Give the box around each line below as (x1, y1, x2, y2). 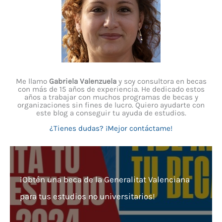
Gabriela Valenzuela (49, 77, 116, 86)
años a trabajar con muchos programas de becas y (24, 93, 198, 102)
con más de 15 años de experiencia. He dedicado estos (17, 85, 205, 94)
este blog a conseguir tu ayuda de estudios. (36, 109, 186, 118)
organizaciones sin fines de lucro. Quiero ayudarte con (17, 101, 205, 110)
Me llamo (15, 77, 49, 86)
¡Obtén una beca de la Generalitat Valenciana (20, 174, 190, 185)
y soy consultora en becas (116, 77, 207, 86)
